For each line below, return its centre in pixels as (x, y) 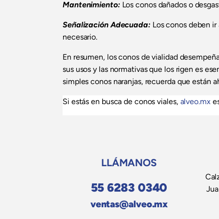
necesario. (80, 37)
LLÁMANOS (129, 163)
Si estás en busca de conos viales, (121, 102)
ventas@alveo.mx (129, 204)
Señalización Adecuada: (107, 25)
